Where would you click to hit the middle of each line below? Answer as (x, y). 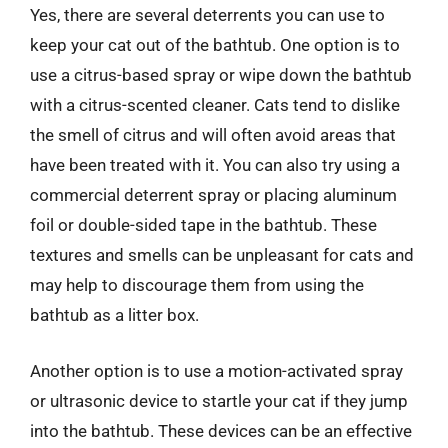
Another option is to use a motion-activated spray (216, 370)
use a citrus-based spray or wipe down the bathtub (221, 75)
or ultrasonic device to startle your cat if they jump (219, 400)
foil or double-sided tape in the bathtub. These (203, 225)
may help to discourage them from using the (197, 285)
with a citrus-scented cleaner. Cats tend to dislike (215, 105)
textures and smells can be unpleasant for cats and (222, 255)
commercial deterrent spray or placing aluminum (213, 195)
